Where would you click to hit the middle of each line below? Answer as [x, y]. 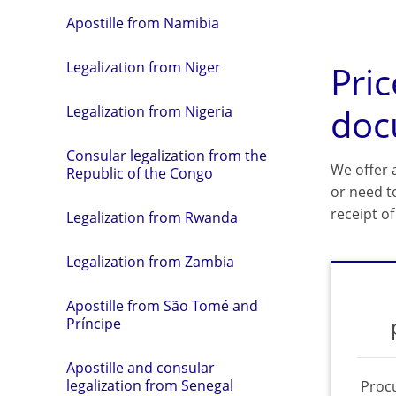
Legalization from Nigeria [149, 112]
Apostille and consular [141, 368]
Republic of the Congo [140, 174]
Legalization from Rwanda [152, 218]
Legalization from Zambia [150, 262]
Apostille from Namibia [143, 23]
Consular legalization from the [167, 156]
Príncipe [94, 324]
